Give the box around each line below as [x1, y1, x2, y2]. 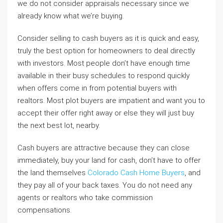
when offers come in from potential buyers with [17, 84, 177, 93]
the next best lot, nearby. [17, 121, 100, 130]
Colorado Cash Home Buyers [88, 168, 185, 177]
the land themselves [17, 168, 88, 177]
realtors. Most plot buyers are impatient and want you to [17, 96, 205, 105]
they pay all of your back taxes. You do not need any [17, 181, 192, 190]
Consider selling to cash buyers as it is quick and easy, [17, 34, 199, 43]
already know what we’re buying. [17, 11, 124, 20]
